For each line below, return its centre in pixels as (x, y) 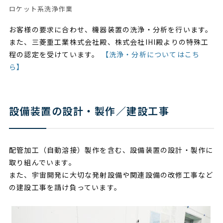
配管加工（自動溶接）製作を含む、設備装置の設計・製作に (111, 150)
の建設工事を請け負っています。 (65, 187)
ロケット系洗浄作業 (41, 8)
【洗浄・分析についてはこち (151, 54)
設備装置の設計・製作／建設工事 (89, 111)
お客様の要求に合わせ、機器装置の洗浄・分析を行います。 (111, 29)
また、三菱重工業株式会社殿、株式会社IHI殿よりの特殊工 (109, 42)
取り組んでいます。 (42, 162)
